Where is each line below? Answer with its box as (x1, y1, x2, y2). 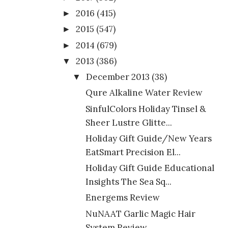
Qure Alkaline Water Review (85, 87, 203, 99)
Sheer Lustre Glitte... (85, 117, 172, 128)
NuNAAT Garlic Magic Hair (85, 208, 195, 219)
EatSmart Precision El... (85, 146, 181, 158)
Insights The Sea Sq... (85, 176, 172, 188)
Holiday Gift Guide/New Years (85, 132, 212, 144)
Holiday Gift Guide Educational (85, 162, 214, 174)
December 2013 (86, 71, 150, 83)
